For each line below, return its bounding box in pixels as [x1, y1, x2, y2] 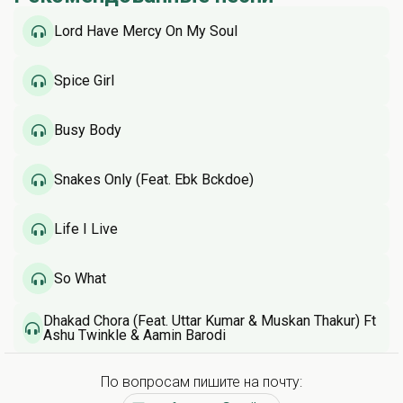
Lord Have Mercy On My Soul [54, 22, 237, 40]
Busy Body [54, 121, 121, 139]
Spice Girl [54, 71, 114, 89]
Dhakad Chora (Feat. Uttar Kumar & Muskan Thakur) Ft [42, 311, 376, 329]
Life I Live [54, 219, 118, 237]
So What [54, 269, 106, 287]
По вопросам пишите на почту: [101, 373, 302, 390]
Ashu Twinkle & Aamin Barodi [42, 326, 226, 344]
